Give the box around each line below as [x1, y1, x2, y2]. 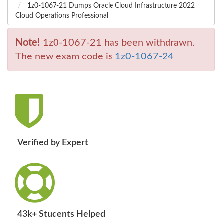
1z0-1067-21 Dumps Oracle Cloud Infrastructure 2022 [25, 2, 195, 10]
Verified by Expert [17, 138, 88, 148]
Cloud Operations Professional [15, 12, 108, 20]
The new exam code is [15, 52, 115, 62]
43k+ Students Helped [17, 210, 105, 219]
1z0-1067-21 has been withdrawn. [40, 38, 195, 48]
